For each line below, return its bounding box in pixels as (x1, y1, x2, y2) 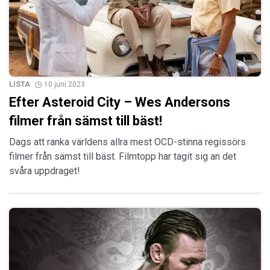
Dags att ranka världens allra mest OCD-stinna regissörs (9, 136, 246, 148)
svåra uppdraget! (9, 165, 80, 177)
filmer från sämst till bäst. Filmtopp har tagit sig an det (9, 151, 236, 163)
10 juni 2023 (44, 80, 85, 89)
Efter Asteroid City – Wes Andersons (9, 95, 230, 110)
